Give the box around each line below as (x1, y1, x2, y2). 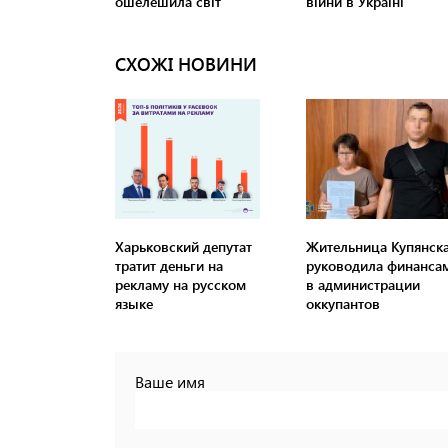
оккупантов (305, 294, 380, 314)
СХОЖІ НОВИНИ (115, 52, 257, 77)
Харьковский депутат (115, 237, 252, 257)
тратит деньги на (115, 256, 223, 276)
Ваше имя (135, 371, 205, 393)
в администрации (305, 275, 420, 295)
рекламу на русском (115, 275, 246, 295)
